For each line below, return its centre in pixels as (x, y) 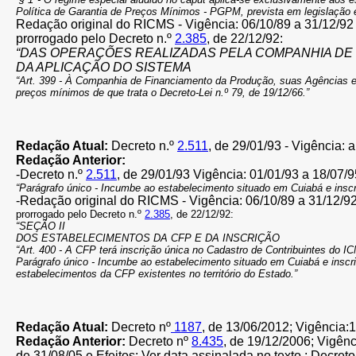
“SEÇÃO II (41, 226)
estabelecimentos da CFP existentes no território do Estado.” (157, 274)
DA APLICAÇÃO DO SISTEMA (104, 67)
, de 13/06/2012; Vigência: (275, 327)
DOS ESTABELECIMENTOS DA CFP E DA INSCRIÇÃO (148, 238)
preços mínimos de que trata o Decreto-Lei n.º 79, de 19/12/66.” (163, 93)
